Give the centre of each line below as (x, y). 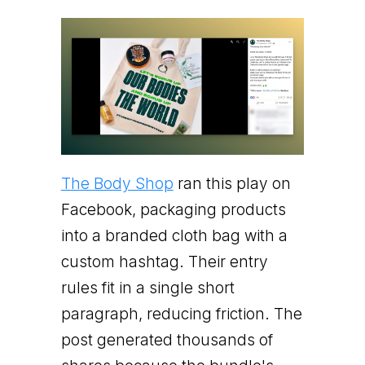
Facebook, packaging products (173, 209)
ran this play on (232, 183)
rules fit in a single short (147, 288)
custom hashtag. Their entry (164, 262)
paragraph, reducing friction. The (181, 314)
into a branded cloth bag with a (174, 235)
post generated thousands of (167, 340)
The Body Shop (117, 183)
